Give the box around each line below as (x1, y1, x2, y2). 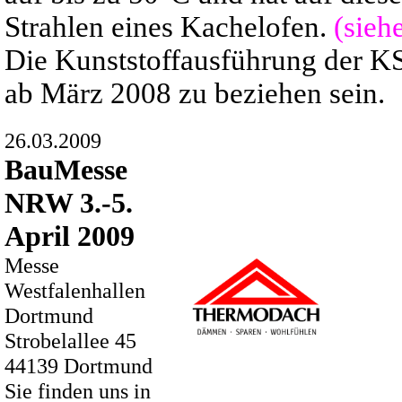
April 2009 (4, 220, 135, 252)
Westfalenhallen (4, 278, 145, 302)
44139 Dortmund (4, 354, 153, 378)
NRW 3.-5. (4, 187, 133, 219)
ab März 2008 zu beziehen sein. (4, 77, 385, 109)
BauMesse (4, 153, 127, 186)
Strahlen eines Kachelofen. (4, 11, 334, 43)
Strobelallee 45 (4, 328, 136, 353)
